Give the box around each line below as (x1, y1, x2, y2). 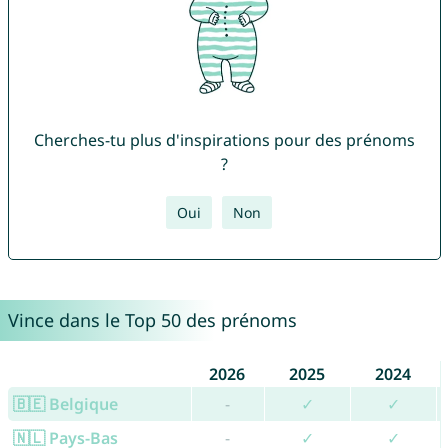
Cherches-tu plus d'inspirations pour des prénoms (33, 129, 415, 152)
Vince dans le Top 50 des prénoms (7, 308, 297, 333)
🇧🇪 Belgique (12, 393, 118, 416)
